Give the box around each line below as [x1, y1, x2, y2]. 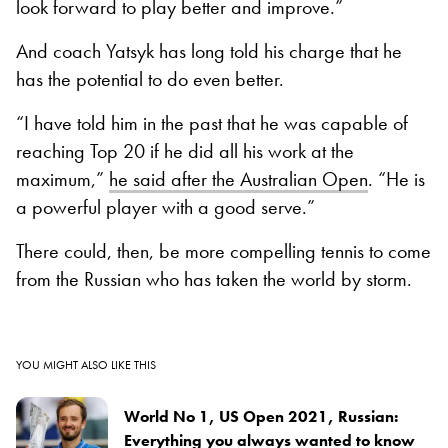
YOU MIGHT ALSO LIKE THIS [16, 356, 156, 373]
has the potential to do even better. [16, 65, 284, 92]
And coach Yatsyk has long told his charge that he [16, 37, 402, 64]
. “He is [368, 165, 425, 192]
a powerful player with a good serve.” [16, 193, 315, 220]
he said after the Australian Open [109, 165, 368, 192]
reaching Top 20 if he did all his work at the [16, 137, 354, 164]
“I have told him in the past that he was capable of [16, 109, 408, 136]
